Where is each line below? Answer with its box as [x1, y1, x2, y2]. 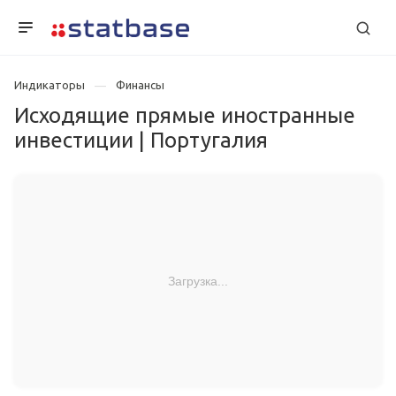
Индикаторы [14, 79, 85, 91]
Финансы [116, 79, 164, 91]
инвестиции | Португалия [14, 128, 268, 153]
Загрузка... [168, 273, 228, 288]
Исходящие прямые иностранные [14, 103, 355, 128]
